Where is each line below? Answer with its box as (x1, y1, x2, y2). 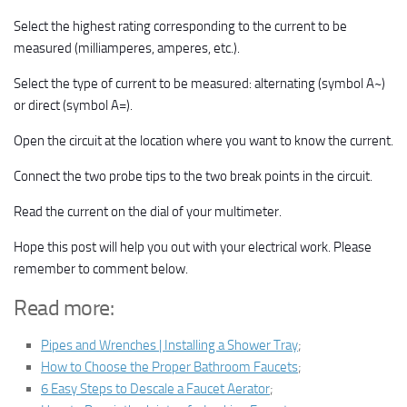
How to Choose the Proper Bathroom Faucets (41, 358, 298, 375)
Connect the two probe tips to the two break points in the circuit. (14, 167, 372, 184)
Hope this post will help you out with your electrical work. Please (14, 238, 372, 255)
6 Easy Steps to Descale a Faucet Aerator (41, 380, 270, 397)
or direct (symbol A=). (14, 96, 133, 114)
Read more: (14, 293, 114, 321)
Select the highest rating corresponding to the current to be (14, 17, 347, 35)
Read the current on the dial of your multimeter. (14, 203, 282, 220)
